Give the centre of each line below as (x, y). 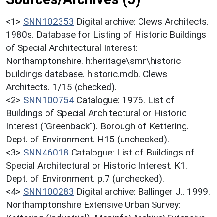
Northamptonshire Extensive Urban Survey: (93, 204)
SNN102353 (49, 21)
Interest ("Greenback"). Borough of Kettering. (97, 126)
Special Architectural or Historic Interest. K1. (97, 165)
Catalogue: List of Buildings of (133, 152)
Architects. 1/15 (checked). (61, 87)
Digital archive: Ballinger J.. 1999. (143, 191)
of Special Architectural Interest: (72, 47)
